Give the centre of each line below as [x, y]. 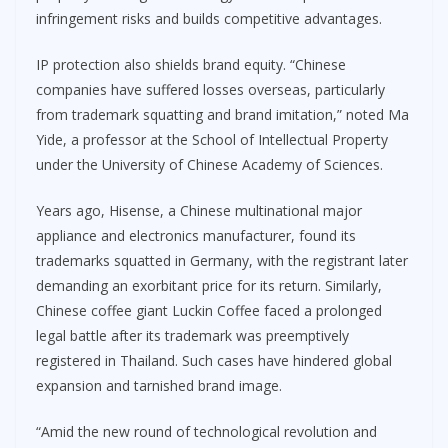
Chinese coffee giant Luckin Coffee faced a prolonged [209, 310]
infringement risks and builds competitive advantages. [209, 18]
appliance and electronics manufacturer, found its [196, 235]
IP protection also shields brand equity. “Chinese [191, 64]
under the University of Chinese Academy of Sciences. [209, 164]
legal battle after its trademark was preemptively [192, 335]
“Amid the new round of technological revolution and [206, 431]
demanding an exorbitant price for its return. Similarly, [209, 285]
